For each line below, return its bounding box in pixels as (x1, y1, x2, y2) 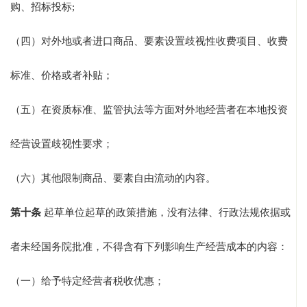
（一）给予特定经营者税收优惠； (10, 275, 164, 287)
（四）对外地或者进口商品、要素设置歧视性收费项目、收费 (10, 36, 288, 47)
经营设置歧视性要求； (10, 138, 113, 150)
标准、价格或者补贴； (10, 70, 113, 82)
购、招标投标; (10, 1, 75, 13)
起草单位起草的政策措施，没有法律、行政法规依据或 (41, 207, 291, 219)
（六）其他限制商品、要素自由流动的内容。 (10, 173, 216, 184)
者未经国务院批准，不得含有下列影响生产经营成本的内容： (10, 241, 288, 253)
